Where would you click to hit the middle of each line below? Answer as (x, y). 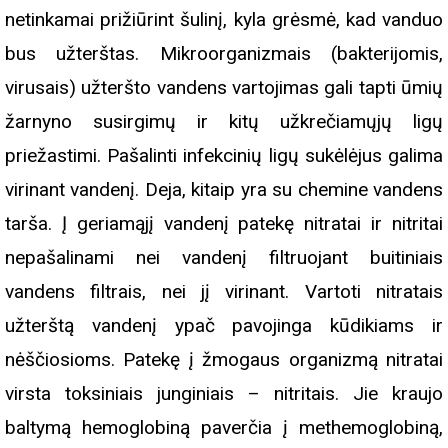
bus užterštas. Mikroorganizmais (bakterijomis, (224, 53)
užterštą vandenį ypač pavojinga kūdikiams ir (224, 325)
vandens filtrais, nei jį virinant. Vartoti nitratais (224, 291)
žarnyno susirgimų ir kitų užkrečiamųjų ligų (224, 121)
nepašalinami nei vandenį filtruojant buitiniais (224, 257)
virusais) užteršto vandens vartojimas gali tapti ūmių (224, 87)
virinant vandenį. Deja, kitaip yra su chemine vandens (224, 189)
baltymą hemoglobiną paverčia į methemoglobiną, (224, 427)
